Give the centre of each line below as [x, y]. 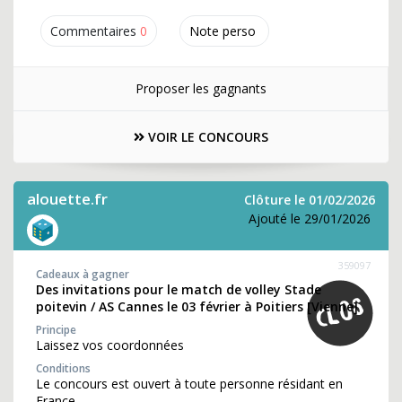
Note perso [223, 31]
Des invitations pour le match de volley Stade [179, 289]
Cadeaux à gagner [83, 274]
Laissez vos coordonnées [110, 345]
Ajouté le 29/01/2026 [310, 218]
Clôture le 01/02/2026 [310, 200]
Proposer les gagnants [201, 88]
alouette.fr [67, 199]
